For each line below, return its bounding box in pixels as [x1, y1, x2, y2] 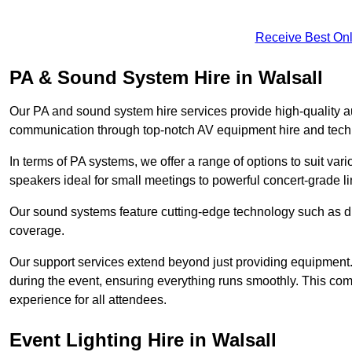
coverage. [9, 223, 64, 237]
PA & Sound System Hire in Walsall [9, 66, 323, 88]
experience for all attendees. [9, 292, 167, 306]
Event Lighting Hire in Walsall [9, 328, 277, 350]
